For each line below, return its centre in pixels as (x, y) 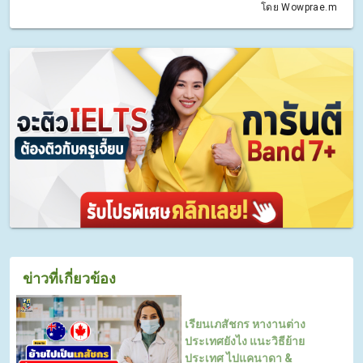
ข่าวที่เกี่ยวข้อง (70, 278)
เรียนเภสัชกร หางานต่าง (245, 324)
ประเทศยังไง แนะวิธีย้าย (245, 341)
